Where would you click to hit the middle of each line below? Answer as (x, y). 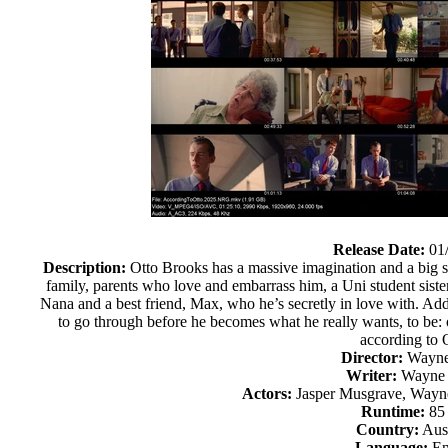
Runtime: (393, 411)
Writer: (372, 375)
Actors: (266, 393)
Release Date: (379, 249)
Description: (84, 267)
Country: (387, 429)
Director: (371, 357)
